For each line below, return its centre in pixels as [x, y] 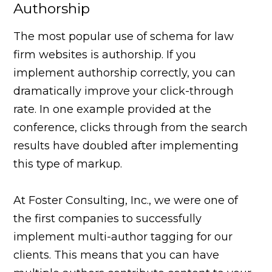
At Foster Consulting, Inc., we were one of [126, 200]
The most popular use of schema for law [124, 36]
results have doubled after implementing [126, 145]
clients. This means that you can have [117, 255]
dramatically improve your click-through [124, 91]
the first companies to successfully [108, 218]
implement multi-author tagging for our [123, 236]
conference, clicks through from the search [131, 127]
